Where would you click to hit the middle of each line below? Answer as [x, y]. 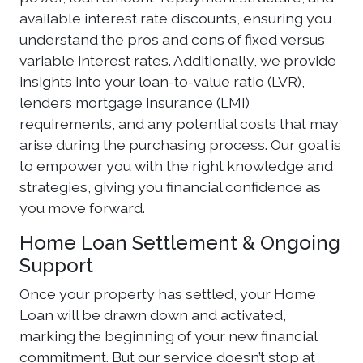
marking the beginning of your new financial [168, 336]
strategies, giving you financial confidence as [170, 187]
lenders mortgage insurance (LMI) [135, 102]
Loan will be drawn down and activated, [153, 315]
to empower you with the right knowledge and [176, 166]
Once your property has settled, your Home [168, 294]
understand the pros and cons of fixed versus [172, 39]
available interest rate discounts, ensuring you [175, 18]
